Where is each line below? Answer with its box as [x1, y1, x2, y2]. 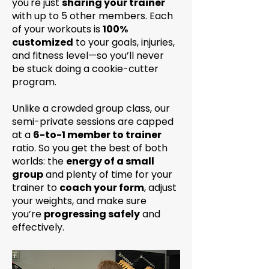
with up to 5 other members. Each [12, 9, 173, 23]
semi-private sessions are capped [12, 115, 174, 128]
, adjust [144, 181, 177, 195]
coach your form [59, 181, 144, 195]
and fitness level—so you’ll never [12, 49, 164, 62]
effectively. [12, 220, 64, 234]
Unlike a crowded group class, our [12, 101, 170, 115]
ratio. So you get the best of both [12, 141, 168, 155]
